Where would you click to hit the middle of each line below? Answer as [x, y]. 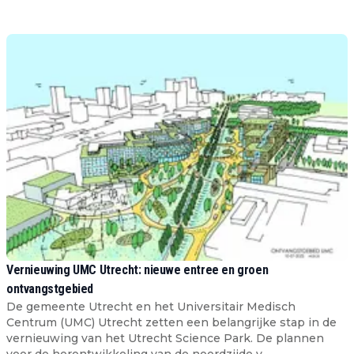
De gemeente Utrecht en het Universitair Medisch [151, 306]
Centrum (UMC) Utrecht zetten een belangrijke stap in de [171, 322]
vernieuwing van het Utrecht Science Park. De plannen [165, 338]
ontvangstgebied [50, 288]
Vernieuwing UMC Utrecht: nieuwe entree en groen [137, 269]
